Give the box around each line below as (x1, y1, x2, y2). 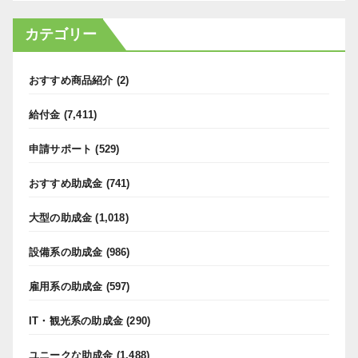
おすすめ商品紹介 (29, 74, 113, 86)
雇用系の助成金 (29, 280, 103, 292)
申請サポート (29, 142, 93, 155)
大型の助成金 (29, 211, 93, 224)
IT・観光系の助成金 (29, 314, 123, 327)
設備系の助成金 (29, 245, 103, 258)
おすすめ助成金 (29, 177, 103, 189)
